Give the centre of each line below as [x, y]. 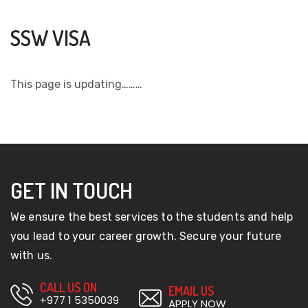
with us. [32, 255]
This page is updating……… [76, 84]
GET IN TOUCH [71, 190]
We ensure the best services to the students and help [152, 217]
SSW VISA [51, 37]
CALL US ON [68, 287]
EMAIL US [191, 290]
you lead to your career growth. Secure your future [146, 236]
